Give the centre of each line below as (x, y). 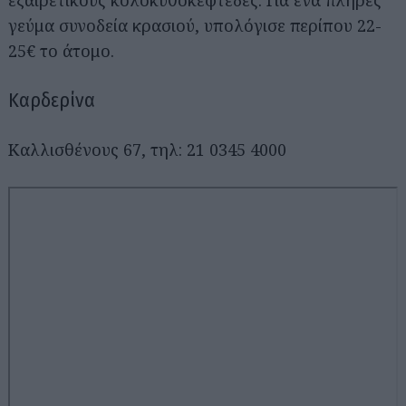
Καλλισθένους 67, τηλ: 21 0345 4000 (147, 149)
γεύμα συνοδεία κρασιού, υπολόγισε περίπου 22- (195, 25)
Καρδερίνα (52, 100)
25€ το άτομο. (61, 50)
